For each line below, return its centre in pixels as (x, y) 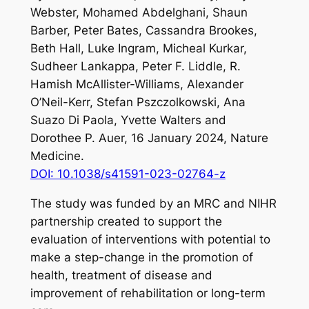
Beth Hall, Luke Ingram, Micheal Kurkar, (138, 49)
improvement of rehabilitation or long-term (148, 293)
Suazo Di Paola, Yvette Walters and (128, 120)
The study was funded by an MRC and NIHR (153, 203)
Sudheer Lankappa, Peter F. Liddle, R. (135, 67)
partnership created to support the (126, 221)
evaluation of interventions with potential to (150, 239)
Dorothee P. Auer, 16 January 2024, (130, 138)
